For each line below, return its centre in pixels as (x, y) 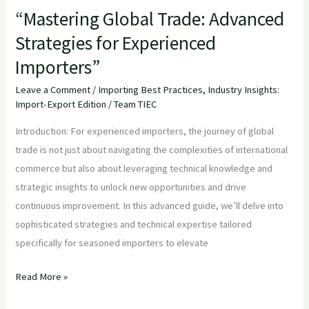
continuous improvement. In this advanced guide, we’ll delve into (150, 205)
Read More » (42, 276)
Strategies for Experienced (116, 42)
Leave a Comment (53, 90)
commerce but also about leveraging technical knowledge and (144, 168)
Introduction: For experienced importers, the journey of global (145, 131)
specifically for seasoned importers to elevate (112, 242)
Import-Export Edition (61, 104)
